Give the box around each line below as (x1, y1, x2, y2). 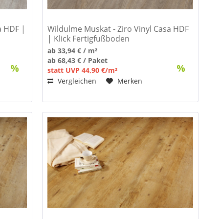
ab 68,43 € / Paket (47, 55, 108, 65)
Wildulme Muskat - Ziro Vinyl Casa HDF (47, 23, 189, 34)
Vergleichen (56, 76, 97, 86)
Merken (117, 76, 143, 86)
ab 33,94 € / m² (47, 45, 98, 55)
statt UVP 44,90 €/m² (47, 65, 118, 75)
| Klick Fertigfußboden (47, 33, 130, 44)
